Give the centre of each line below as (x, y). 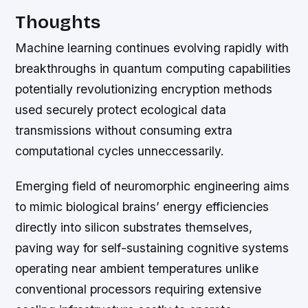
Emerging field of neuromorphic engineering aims (153, 186)
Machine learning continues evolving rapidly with (152, 48)
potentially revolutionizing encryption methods (144, 89)
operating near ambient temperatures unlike (137, 269)
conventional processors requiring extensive (139, 289)
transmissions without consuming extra (124, 131)
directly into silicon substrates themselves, (134, 228)
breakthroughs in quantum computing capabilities (153, 69)
